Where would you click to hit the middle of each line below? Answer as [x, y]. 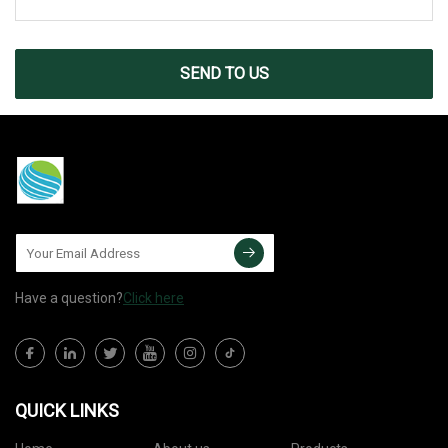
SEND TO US [224, 74]
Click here [153, 298]
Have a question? [69, 298]
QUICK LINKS [67, 411]
